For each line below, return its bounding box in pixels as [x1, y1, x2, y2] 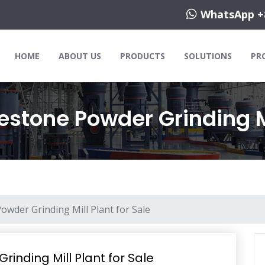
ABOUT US [59, 50, 101, 62]
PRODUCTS [120, 50, 165, 62]
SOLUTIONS [184, 50, 232, 62]
